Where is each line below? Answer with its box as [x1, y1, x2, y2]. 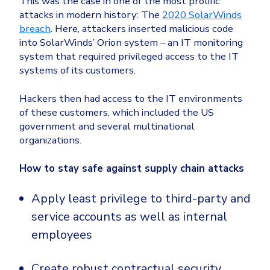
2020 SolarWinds [162, 8, 242, 22]
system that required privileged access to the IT [19, 49, 239, 64]
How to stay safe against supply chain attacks [19, 162, 244, 176]
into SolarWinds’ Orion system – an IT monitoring [19, 36, 243, 50]
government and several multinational [19, 119, 195, 134]
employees [31, 227, 92, 243]
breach [19, 22, 51, 36]
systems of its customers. [19, 63, 136, 78]
